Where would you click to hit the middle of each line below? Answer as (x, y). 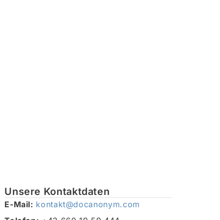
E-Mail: (19, 205)
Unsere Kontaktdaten (57, 192)
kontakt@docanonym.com (88, 205)
